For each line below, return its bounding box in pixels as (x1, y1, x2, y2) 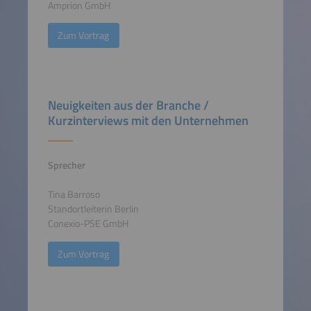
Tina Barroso (47, 187, 100, 203)
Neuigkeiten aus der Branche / (47, 96, 209, 115)
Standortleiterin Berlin (47, 201, 139, 217)
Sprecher (47, 158, 85, 174)
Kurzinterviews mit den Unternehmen (47, 111, 249, 131)
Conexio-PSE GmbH (47, 216, 128, 232)
